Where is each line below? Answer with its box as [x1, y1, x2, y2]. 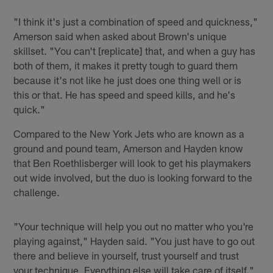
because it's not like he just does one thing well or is [13, 73, 242, 86]
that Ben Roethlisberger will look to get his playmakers [13, 156, 252, 169]
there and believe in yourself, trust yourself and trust [13, 249, 239, 261]
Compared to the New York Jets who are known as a [13, 127, 245, 140]
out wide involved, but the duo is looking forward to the [13, 171, 253, 183]
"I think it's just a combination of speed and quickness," [13, 15, 258, 27]
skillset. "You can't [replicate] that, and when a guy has [13, 44, 256, 57]
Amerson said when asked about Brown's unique [13, 29, 227, 42]
